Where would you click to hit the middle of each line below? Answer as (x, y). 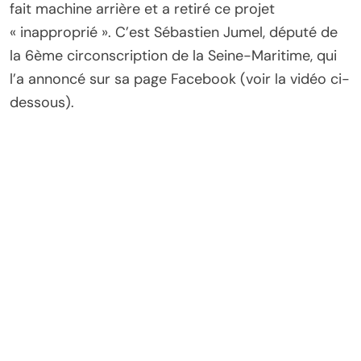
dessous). (42, 102)
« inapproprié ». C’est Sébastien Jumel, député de (174, 32)
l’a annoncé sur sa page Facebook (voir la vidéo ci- (180, 79)
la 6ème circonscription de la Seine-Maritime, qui (173, 55)
